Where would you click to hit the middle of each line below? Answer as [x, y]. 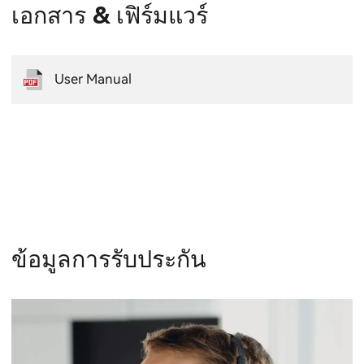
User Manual [93, 80]
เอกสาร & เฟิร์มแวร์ [110, 16]
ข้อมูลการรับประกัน [109, 260]
